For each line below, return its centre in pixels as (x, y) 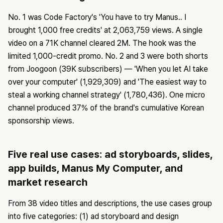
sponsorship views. (41, 121)
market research (48, 182)
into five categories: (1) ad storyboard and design (93, 217)
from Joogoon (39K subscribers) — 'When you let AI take (108, 69)
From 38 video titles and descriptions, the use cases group (110, 204)
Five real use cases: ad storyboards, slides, (110, 155)
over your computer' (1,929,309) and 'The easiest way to (107, 82)
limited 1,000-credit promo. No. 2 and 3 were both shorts (108, 56)
